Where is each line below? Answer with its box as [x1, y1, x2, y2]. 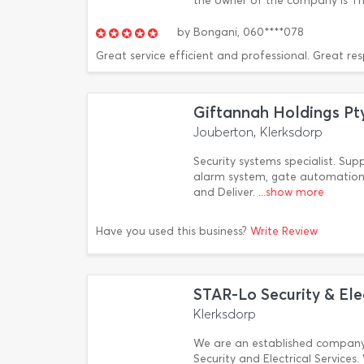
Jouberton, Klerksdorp [193, 124, 323, 140]
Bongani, [190, 25, 243, 39]
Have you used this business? [96, 223, 250, 238]
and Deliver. [193, 185, 258, 199]
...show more [258, 185, 324, 199]
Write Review [250, 223, 318, 238]
